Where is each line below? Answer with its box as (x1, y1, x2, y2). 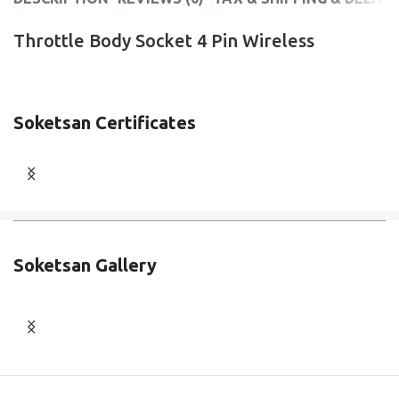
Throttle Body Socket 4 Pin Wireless (13, 30, 314, 52)
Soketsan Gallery (13, 255, 157, 276)
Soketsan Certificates (13, 112, 196, 134)
